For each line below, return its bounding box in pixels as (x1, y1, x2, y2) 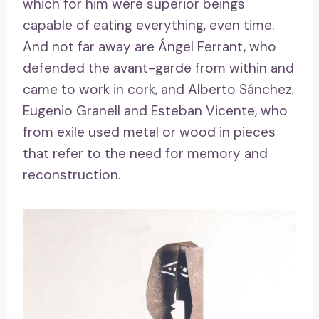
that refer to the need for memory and (23, 144, 268, 162)
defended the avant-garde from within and (23, 58, 294, 77)
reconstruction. (23, 165, 120, 184)
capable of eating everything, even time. (23, 16, 274, 34)
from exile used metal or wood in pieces (23, 122, 276, 141)
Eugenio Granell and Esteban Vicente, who (23, 101, 288, 120)
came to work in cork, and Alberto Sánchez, (23, 80, 294, 98)
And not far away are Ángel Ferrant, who (23, 37, 276, 56)
